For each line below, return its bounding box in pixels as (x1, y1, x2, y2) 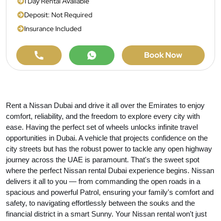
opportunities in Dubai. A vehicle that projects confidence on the (6, 134, 208, 142)
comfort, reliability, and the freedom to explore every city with (6, 112, 200, 120)
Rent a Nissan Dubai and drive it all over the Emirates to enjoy (6, 102, 205, 110)
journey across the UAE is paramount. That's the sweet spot (6, 156, 199, 164)
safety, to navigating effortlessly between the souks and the (6, 199, 195, 207)
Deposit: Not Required (24, 10, 92, 19)
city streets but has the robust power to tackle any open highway (6, 145, 212, 153)
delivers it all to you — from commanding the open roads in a (6, 178, 200, 185)
